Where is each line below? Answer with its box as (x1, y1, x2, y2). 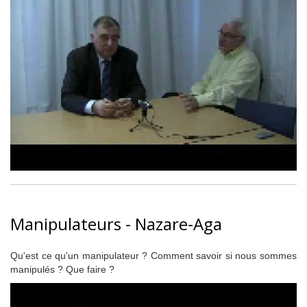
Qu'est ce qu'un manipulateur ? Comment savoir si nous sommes (10, 250, 297, 261)
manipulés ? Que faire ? (10, 264, 114, 275)
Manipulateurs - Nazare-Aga (10, 212, 222, 235)
